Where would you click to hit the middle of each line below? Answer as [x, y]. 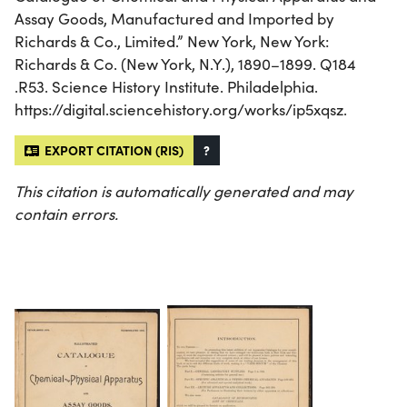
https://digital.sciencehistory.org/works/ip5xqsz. [181, 109]
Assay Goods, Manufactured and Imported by [174, 18]
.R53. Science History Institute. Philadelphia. [166, 86]
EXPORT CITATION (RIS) [111, 149]
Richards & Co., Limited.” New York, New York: [172, 41]
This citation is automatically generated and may [184, 191]
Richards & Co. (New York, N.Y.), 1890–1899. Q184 [185, 64]
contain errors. [66, 213]
